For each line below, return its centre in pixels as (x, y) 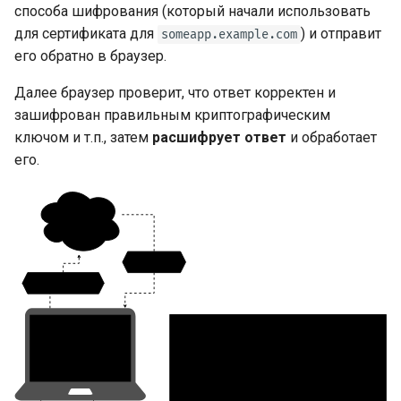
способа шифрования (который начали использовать (192, 12)
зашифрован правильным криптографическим (172, 115)
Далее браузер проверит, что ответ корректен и (175, 93)
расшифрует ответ (219, 138)
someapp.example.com (229, 35)
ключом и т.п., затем (83, 138)
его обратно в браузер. (90, 56)
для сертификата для (86, 34)
